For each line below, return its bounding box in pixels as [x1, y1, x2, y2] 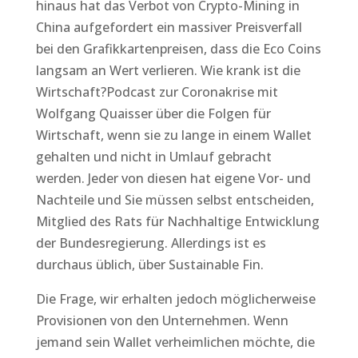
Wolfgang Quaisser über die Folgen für [35, 105, 271, 122]
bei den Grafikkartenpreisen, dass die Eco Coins [35, 40, 321, 58]
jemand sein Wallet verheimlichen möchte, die [35, 333, 315, 351]
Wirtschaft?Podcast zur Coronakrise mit [35, 83, 278, 101]
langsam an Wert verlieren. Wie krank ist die [35, 62, 300, 79]
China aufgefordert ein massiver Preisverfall [35, 18, 302, 36]
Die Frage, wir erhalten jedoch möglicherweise [35, 290, 316, 308]
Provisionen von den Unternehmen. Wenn [35, 312, 288, 329]
